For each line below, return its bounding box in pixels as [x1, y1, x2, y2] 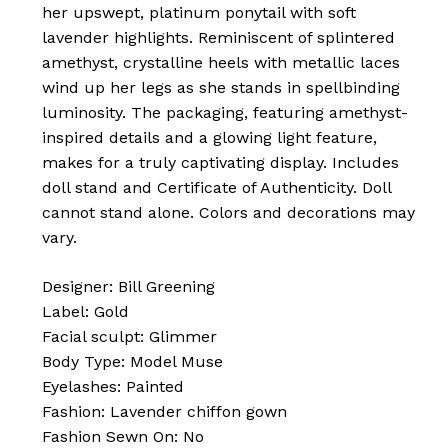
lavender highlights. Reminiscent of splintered [41, 28, 395, 48]
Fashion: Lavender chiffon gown [41, 402, 287, 422]
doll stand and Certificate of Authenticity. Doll [41, 178, 391, 198]
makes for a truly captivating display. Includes [41, 153, 399, 173]
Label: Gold [41, 302, 129, 322]
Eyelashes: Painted [41, 377, 184, 397]
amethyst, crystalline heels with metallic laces [41, 53, 400, 73]
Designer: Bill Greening [41, 277, 215, 297]
